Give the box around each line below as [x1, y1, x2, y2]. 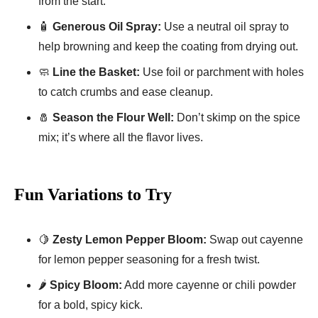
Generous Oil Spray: [53, 21, 161, 33]
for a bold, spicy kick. [38, 299, 143, 312]
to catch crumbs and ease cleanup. [38, 86, 213, 99]
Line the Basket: [53, 66, 140, 79]
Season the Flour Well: [53, 111, 174, 124]
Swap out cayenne [207, 234, 303, 246]
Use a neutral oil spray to [161, 21, 289, 33]
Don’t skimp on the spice [174, 111, 300, 124]
